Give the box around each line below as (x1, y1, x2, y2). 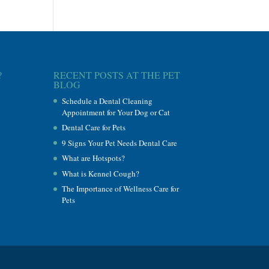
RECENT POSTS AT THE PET (53, 68, 181, 81)
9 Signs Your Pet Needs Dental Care (62, 137, 178, 148)
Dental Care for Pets (62, 122, 126, 133)
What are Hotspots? (62, 153, 125, 163)
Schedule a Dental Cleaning (62, 95, 153, 106)
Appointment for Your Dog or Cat (62, 106, 171, 118)
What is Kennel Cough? (62, 168, 140, 179)
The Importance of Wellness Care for (62, 183, 180, 194)
